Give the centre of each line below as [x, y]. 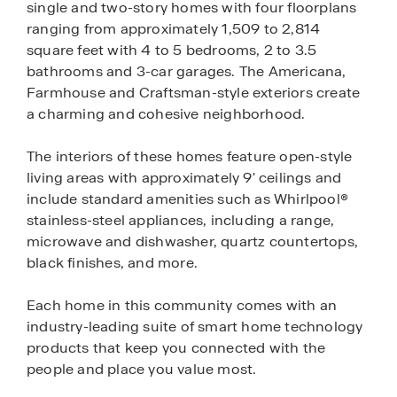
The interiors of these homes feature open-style [190, 156]
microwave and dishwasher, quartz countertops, [193, 241]
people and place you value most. [142, 369]
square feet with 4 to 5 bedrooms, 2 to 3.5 [172, 50]
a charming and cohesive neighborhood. [166, 114]
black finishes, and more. [112, 263]
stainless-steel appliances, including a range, [181, 220]
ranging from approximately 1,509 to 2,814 [174, 29]
